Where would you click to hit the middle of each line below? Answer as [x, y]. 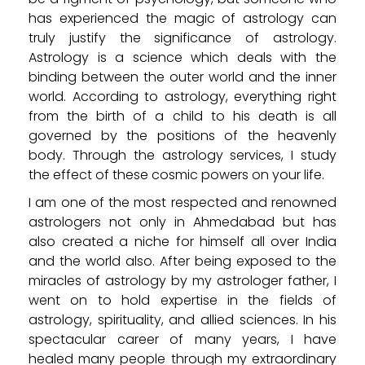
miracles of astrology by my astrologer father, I [182, 280]
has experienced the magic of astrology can [182, 18]
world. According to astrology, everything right [182, 96]
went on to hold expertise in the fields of [182, 300]
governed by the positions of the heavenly [182, 135]
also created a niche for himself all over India [182, 241]
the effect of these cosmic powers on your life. [176, 174]
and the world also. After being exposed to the [182, 261]
